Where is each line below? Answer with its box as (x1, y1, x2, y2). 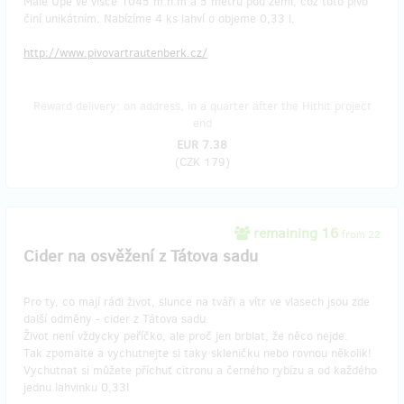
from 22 (342, 227, 381, 243)
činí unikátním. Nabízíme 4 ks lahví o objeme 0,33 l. (23, 11, 295, 27)
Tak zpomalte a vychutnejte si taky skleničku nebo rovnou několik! (23, 345, 372, 362)
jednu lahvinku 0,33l (23, 380, 129, 396)
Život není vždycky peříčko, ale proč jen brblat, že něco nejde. (23, 328, 348, 344)
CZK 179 (179, 154, 225, 170)
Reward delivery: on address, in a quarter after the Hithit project (32, 98, 372, 115)
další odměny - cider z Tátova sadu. (23, 311, 209, 327)
